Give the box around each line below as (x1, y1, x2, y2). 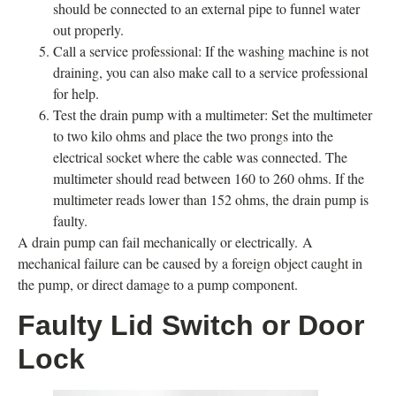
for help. (53, 84, 99, 103)
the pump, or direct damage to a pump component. (18, 275, 298, 294)
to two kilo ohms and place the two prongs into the (53, 126, 333, 146)
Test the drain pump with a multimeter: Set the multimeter (53, 105, 372, 125)
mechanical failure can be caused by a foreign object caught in (18, 254, 362, 273)
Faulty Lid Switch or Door (18, 308, 364, 341)
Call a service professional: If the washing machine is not (53, 42, 369, 61)
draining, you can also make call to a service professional (53, 63, 368, 82)
